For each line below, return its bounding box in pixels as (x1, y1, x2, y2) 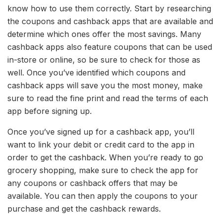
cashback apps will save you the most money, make (7, 80, 203, 91)
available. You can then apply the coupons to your (7, 191, 198, 201)
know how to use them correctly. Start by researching (7, 3, 211, 14)
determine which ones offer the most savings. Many (7, 29, 201, 39)
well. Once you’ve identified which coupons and (7, 68, 185, 78)
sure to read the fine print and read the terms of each (7, 93, 208, 104)
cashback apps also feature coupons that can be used (7, 42, 212, 52)
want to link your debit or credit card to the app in (7, 140, 194, 150)
